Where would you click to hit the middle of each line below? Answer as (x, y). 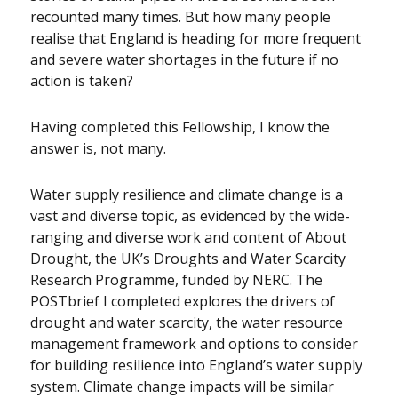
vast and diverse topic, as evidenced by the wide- (191, 216)
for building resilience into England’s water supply (197, 366)
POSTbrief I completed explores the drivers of (183, 302)
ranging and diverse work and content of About (189, 238)
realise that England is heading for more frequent (196, 39)
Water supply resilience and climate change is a (187, 195)
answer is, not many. (99, 149)
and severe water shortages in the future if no (185, 60)
